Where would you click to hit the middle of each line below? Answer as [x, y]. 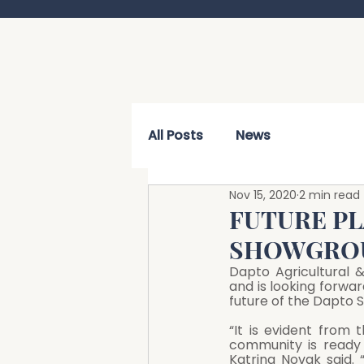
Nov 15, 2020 [263, 195]
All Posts [175, 135]
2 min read [329, 195]
